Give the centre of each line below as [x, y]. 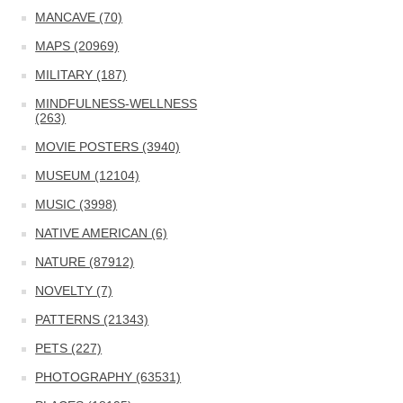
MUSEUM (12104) [88, 175]
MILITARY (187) [81, 75]
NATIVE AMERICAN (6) [102, 233]
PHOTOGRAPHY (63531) [108, 377]
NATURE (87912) [85, 262]
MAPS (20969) [77, 46]
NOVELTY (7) [74, 291]
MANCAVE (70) [79, 17]
